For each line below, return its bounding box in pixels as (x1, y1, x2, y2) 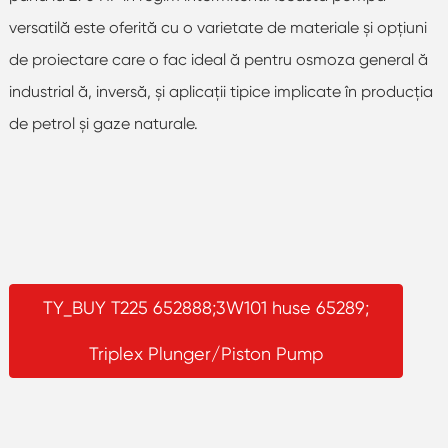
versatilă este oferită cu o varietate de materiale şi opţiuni (8, 17, 427, 37)
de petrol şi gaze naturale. (8, 113, 198, 133)
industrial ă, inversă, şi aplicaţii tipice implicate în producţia (8, 81, 433, 101)
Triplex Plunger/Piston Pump (88, 342, 323, 364)
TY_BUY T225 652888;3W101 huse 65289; (42, 296, 369, 318)
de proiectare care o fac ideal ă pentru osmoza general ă (8, 49, 428, 69)
